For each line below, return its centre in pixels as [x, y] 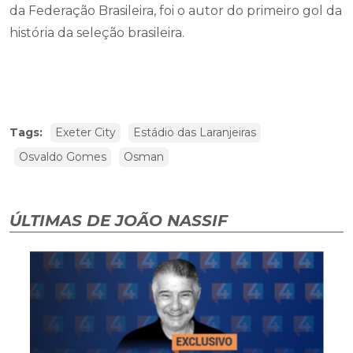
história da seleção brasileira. [98, 32]
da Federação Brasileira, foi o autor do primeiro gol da [176, 10]
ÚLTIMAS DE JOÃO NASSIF [119, 220]
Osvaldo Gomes [63, 156]
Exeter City [85, 132]
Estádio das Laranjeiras [195, 132]
